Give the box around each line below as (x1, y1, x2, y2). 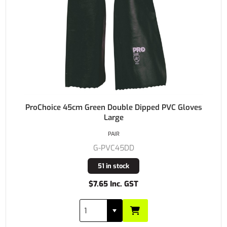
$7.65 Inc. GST (89, 179, 138, 190)
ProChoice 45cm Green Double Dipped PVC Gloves (25, 102, 202, 113)
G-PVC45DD (93, 143, 134, 154)
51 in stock (98, 162, 129, 171)
